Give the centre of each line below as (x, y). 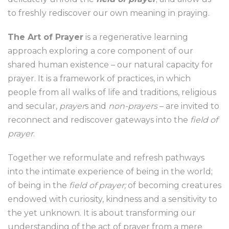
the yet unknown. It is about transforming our (102, 213)
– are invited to (188, 106)
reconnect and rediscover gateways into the (99, 120)
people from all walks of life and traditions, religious (112, 93)
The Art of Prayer (45, 37)
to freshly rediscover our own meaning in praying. (109, 13)
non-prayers (133, 106)
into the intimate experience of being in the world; (110, 172)
